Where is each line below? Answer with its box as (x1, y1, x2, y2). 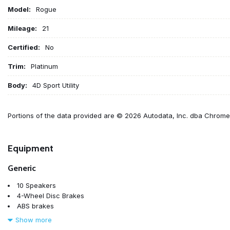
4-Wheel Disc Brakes (17, 191, 84, 200)
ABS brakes (17, 201, 54, 210)
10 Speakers (17, 181, 56, 189)
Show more (15, 216, 52, 224)
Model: (8, 5, 31, 13)
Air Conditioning (17, 212, 68, 220)
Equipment (8, 142, 53, 154)
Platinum (31, 62, 58, 70)
